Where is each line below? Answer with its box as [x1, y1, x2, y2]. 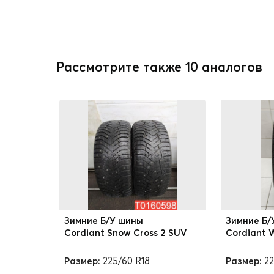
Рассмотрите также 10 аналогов [56, 59, 262, 75]
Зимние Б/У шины [64, 215, 143, 226]
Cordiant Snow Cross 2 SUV [64, 227, 187, 239]
